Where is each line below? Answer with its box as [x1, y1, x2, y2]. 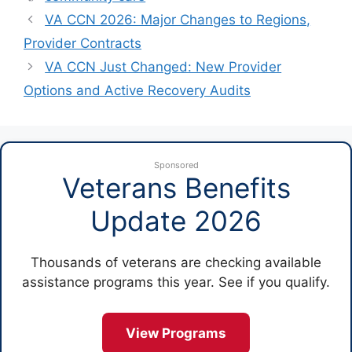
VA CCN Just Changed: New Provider [45, 59, 282, 75]
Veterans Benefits [61, 171, 291, 204]
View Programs [126, 324, 226, 341]
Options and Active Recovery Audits [24, 82, 251, 98]
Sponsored [153, 159, 199, 170]
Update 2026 [90, 204, 262, 237]
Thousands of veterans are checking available [31, 255, 321, 270]
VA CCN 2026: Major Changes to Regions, [45, 12, 311, 27]
